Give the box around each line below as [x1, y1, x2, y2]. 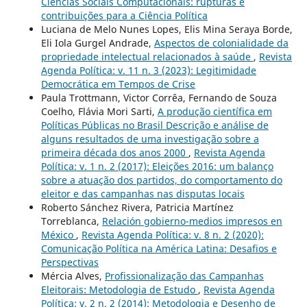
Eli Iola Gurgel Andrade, [40, 36, 154, 49]
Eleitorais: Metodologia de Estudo [40, 282, 198, 296]
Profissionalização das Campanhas [104, 269, 264, 282]
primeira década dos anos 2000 [40, 145, 188, 159]
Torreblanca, [40, 214, 102, 228]
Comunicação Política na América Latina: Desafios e [40, 241, 277, 255]
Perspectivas [40, 255, 99, 269]
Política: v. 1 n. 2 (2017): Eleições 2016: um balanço [40, 159, 273, 173]
